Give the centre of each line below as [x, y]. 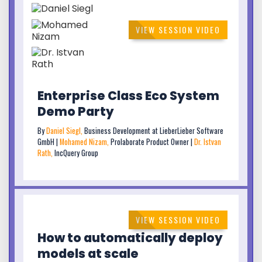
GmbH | [49, 142]
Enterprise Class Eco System [128, 95]
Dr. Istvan [208, 142]
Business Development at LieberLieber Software [154, 130]
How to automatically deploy [130, 238]
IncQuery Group [76, 153]
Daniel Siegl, [65, 130]
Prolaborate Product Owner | [152, 142]
